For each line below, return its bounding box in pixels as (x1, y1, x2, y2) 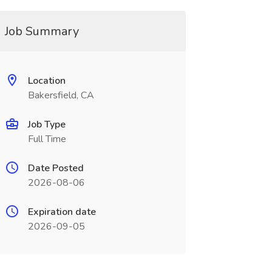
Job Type (27, 118, 66, 131)
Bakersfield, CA (27, 89, 94, 102)
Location (27, 74, 66, 87)
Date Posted (27, 161, 84, 175)
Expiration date (27, 205, 96, 219)
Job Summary (4, 23, 79, 39)
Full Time (27, 132, 66, 146)
